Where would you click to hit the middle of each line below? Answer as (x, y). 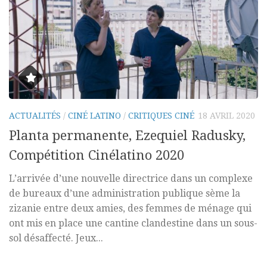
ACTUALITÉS (35, 116)
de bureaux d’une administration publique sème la (125, 193)
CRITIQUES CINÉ (161, 116)
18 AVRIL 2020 (226, 116)
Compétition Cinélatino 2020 (97, 155)
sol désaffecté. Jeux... (56, 238)
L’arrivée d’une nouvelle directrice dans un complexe (131, 178)
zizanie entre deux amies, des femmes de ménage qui (130, 208)
